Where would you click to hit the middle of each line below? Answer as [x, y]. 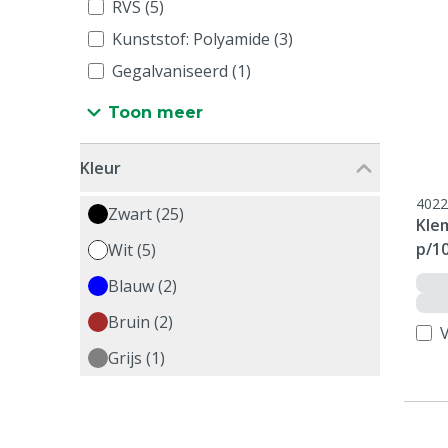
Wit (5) [132, 250]
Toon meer [155, 112]
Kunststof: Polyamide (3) [202, 39]
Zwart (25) [146, 214]
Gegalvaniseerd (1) [181, 71]
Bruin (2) [140, 322]
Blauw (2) [142, 286]
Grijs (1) [136, 358]
